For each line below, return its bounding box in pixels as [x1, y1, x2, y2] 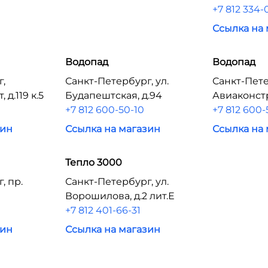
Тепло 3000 [65, 157, 122, 168]
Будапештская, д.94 [65, 90, 162, 101]
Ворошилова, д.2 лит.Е [65, 190, 175, 202]
